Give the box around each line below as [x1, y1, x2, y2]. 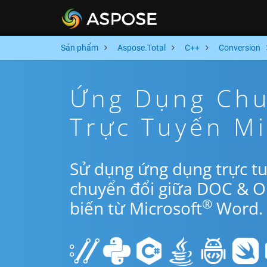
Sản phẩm [61, 43, 98, 52]
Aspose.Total [117, 43, 166, 52]
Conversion [219, 43, 260, 52]
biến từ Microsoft [70, 197, 202, 219]
